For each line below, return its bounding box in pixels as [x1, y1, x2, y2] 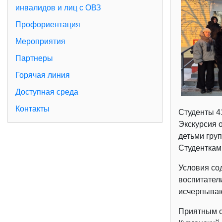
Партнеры [15, 54, 53, 63]
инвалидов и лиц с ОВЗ [15, 3, 101, 12]
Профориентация [15, 20, 80, 29]
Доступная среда [15, 88, 78, 97]
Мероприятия [15, 37, 65, 46]
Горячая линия [15, 71, 70, 80]
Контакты [15, 105, 50, 113]
